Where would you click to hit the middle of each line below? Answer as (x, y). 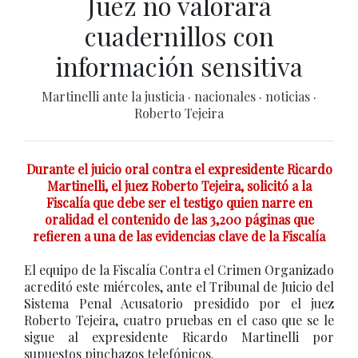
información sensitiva (179, 66)
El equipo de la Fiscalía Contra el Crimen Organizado (179, 270)
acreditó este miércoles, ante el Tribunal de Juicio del (179, 286)
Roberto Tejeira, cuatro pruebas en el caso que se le (179, 320)
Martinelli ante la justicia (115, 96)
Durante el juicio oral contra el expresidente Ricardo (179, 169)
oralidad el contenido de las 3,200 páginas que (179, 219)
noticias (289, 96)
